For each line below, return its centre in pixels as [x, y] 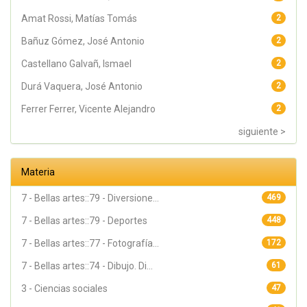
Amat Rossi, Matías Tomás [79, 19]
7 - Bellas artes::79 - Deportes [84, 221]
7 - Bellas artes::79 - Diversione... [90, 198]
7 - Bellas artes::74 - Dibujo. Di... [87, 266]
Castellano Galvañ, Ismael [76, 64]
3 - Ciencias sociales [64, 288]
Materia [38, 172]
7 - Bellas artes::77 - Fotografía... [90, 243]
